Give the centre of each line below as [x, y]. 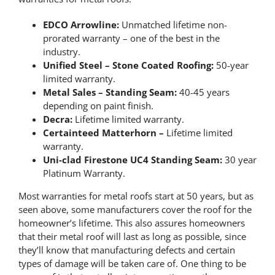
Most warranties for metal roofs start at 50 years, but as [136, 196]
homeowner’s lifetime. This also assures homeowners [131, 223]
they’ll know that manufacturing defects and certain [126, 250]
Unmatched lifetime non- [174, 24]
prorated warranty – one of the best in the [131, 38]
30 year [239, 159]
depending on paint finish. [98, 105]
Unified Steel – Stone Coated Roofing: [128, 65]
